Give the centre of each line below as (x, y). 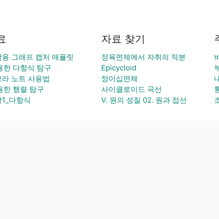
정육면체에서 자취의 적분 (143, 57)
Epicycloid (119, 68)
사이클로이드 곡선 (131, 89)
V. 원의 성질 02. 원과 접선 (144, 100)
